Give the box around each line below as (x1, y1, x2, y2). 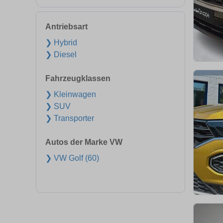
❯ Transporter (45, 114, 94, 122)
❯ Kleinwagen (45, 90, 96, 99)
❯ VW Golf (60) (45, 154, 99, 162)
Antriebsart (45, 22, 88, 31)
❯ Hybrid (45, 38, 77, 47)
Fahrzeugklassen (45, 74, 111, 83)
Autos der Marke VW (45, 138, 122, 146)
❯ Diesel (45, 50, 77, 59)
